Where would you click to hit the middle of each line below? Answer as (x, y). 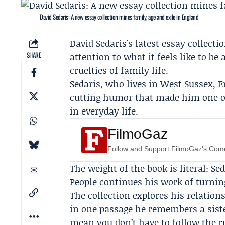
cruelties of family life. (119, 70)
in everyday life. (104, 111)
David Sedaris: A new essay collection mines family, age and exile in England (119, 17)
